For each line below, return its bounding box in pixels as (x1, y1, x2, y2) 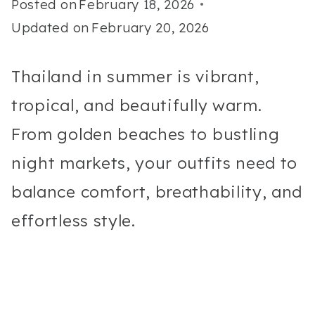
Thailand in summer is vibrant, (11, 65, 259, 86)
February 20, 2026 (91, 19, 210, 36)
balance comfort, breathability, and (11, 181, 303, 202)
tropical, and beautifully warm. (11, 94, 262, 115)
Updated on (11, 19, 89, 36)
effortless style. (11, 210, 136, 231)
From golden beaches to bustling (11, 123, 280, 144)
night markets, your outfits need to (11, 152, 298, 173)
